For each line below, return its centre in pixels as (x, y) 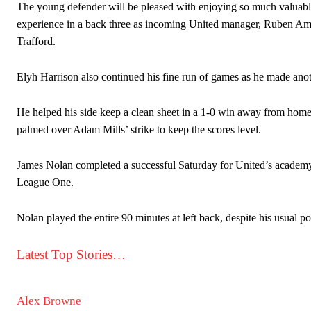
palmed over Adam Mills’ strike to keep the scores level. (139, 129)
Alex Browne (49, 301)
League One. (45, 182)
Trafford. (36, 41)
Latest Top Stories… (71, 254)
